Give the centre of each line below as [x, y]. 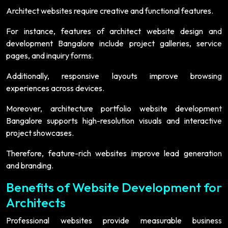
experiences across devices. [55, 88]
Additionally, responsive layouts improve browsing [114, 76]
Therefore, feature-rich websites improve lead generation [114, 153]
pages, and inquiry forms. [50, 55]
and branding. [30, 165]
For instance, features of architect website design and [114, 31]
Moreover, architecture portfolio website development [114, 108]
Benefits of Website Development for [114, 187]
